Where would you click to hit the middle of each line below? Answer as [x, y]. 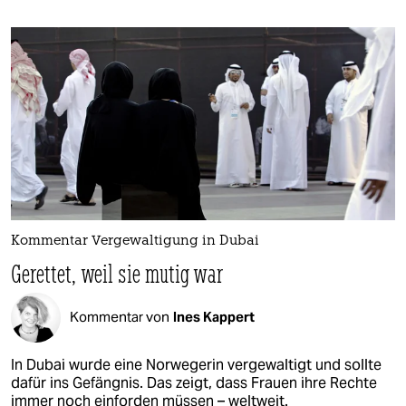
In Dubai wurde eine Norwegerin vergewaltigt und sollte [196, 364]
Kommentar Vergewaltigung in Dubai [135, 241]
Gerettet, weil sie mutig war [117, 273]
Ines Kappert [214, 317]
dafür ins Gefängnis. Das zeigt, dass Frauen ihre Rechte [194, 382]
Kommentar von [120, 317]
